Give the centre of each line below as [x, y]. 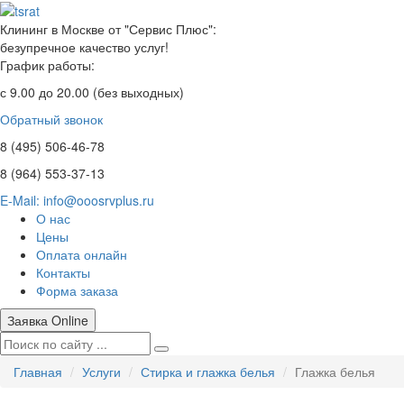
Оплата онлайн [82, 255]
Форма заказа [77, 291]
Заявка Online [48, 321]
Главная [38, 372]
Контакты [63, 273]
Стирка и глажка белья [208, 372]
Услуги [101, 372]
